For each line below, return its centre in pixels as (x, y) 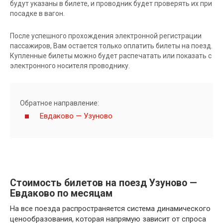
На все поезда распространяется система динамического (110, 208)
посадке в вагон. (37, 13)
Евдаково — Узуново (76, 116)
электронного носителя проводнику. (70, 65)
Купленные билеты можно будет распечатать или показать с (111, 56)
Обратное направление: (59, 103)
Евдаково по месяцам (61, 193)
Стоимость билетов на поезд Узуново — (104, 183)
